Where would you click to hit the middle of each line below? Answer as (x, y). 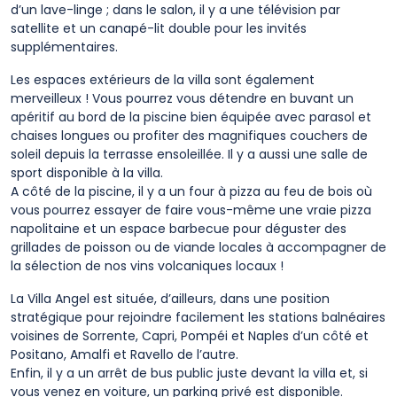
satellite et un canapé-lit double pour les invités (159, 28)
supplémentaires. (64, 47)
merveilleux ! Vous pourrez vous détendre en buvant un (182, 98)
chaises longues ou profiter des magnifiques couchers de (189, 136)
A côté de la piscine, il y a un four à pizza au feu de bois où (191, 191)
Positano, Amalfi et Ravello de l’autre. (125, 354)
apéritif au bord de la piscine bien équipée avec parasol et (191, 117)
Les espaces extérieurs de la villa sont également (163, 80)
